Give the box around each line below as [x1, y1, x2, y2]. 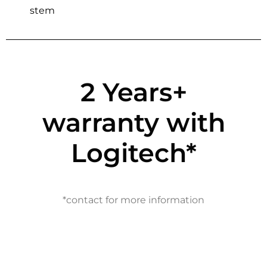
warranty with [42, 107, 225, 139]
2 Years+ [80, 76, 187, 108]
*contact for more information [63, 194, 204, 206]
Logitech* [70, 137, 197, 169]
